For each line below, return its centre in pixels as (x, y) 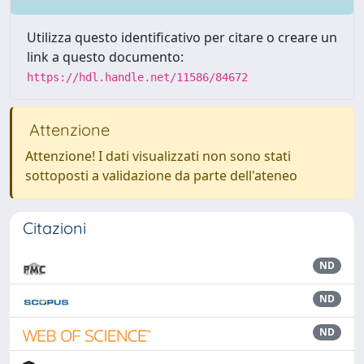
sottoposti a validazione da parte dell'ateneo (161, 175)
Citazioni (54, 228)
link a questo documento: (105, 57)
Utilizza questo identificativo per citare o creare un (182, 37)
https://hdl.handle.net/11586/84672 (137, 77)
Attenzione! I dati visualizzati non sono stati (158, 156)
